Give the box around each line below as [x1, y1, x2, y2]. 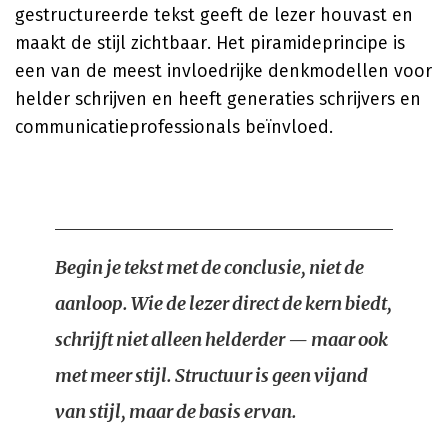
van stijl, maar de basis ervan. [55, 400, 297, 423]
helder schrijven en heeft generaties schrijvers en [15, 88, 421, 110]
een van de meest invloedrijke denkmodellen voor [15, 60, 432, 82]
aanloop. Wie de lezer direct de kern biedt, [55, 292, 392, 315]
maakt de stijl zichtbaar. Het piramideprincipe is [15, 32, 405, 54]
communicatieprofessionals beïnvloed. [15, 116, 333, 138]
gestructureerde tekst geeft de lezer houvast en [15, 4, 413, 26]
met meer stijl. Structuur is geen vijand [55, 364, 368, 387]
